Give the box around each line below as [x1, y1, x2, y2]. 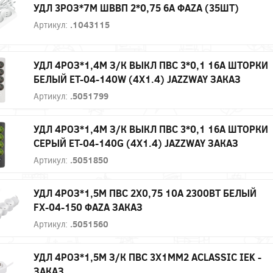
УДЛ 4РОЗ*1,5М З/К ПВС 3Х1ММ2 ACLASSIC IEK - [34, 250, 261, 263]
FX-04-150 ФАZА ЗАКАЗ [34, 200, 143, 213]
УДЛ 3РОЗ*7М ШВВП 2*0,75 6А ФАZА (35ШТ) [34, 1, 239, 15]
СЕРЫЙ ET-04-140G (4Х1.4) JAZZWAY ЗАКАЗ [34, 136, 238, 149]
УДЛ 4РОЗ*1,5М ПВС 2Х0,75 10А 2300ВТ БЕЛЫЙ [34, 186, 257, 199]
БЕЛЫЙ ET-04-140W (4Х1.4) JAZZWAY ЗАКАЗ [34, 72, 241, 85]
